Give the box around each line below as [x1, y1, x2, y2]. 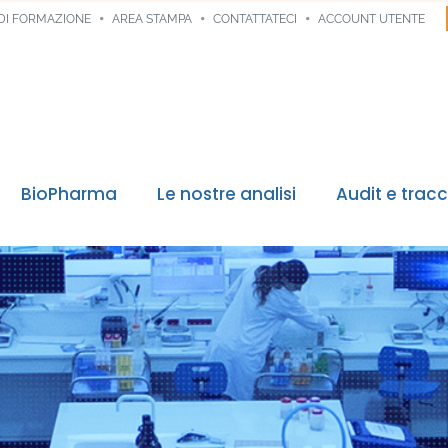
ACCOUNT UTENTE [318, 12, 426, 26]
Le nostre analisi [157, 182, 297, 206]
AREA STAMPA [112, 12, 193, 26]
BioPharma [21, 182, 118, 206]
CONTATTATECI [213, 12, 298, 26]
